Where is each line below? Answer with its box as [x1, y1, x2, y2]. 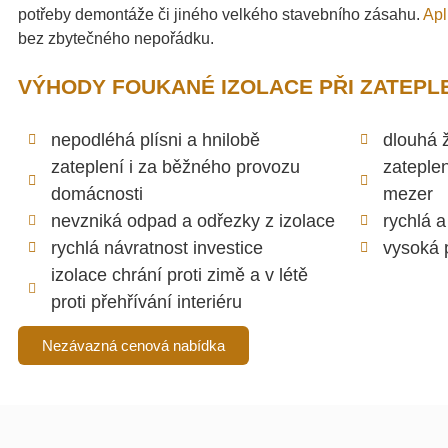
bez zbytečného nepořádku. [18, 30, 218, 48]
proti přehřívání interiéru [50, 291, 242, 312]
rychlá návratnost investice [50, 237, 263, 258]
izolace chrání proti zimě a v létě [50, 264, 308, 285]
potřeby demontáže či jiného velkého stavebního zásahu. [18, 6, 423, 24]
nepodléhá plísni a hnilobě [50, 129, 260, 150]
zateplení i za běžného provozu [50, 156, 300, 177]
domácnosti [50, 183, 143, 204]
